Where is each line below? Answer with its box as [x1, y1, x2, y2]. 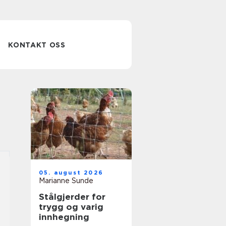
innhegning [39, 212, 89, 222]
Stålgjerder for [39, 192, 105, 202]
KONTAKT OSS [8, 41, 66, 49]
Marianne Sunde [39, 177, 93, 185]
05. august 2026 [39, 169, 103, 176]
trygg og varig [39, 202, 103, 212]
